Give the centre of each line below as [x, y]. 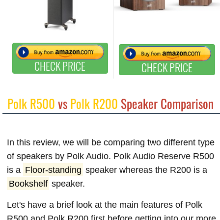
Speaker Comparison [166, 103]
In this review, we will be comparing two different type [111, 142]
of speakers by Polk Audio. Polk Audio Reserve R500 [110, 156]
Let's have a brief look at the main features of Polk [105, 205]
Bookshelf [28, 183]
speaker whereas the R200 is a [145, 170]
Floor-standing [53, 170]
